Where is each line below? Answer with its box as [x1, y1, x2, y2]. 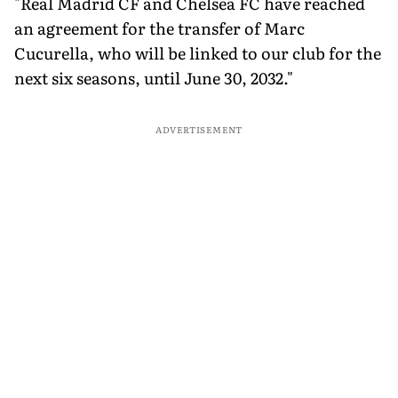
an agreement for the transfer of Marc [14, 15, 305, 40]
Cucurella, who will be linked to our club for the [14, 40, 381, 65]
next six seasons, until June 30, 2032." [14, 65, 293, 90]
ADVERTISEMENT [155, 122, 243, 136]
